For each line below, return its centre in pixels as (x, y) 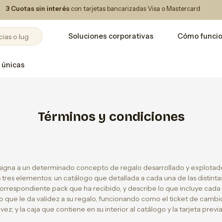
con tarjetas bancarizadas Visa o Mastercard (135, 8)
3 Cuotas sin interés (38, 8)
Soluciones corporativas (111, 36)
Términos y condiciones (111, 117)
